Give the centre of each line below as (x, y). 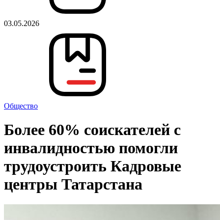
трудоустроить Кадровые (93, 166)
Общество (21, 106)
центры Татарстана (73, 184)
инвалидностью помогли (91, 148)
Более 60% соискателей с (92, 130)
